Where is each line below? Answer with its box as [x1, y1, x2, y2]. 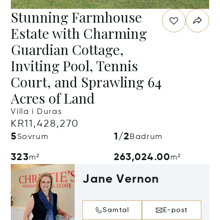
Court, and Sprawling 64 [11, 73, 162, 91]
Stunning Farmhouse [11, 8, 142, 26]
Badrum [130, 133, 163, 141]
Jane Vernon [82, 173, 160, 185]
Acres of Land [11, 89, 95, 107]
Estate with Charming [11, 24, 147, 42]
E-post [163, 206, 188, 214]
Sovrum [17, 133, 49, 141]
